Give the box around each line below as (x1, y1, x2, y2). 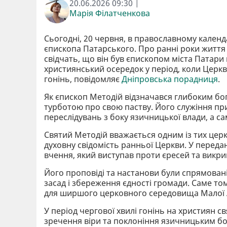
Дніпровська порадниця (122, 73, 218, 85)
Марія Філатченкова (69, 7, 150, 19)
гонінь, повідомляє (44, 73, 122, 85)
